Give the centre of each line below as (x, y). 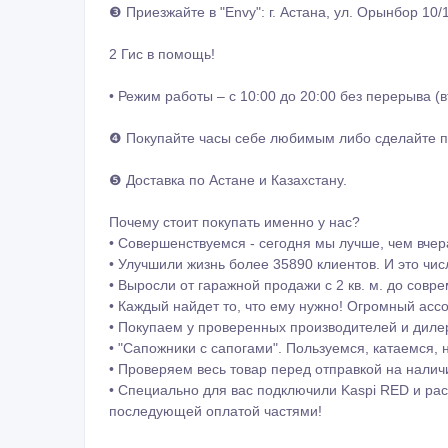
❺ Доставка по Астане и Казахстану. (228, 179)
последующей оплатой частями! (215, 410)
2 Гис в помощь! (162, 53)
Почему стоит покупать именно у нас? (234, 221)
